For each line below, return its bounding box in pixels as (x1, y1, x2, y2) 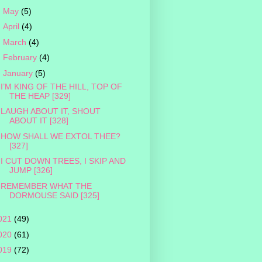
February (2, 53, 39, 63)
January (2, 68, 35, 78)
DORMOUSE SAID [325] (9, 190, 99, 200)
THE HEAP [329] (9, 91, 71, 101)
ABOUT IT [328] (9, 116, 68, 126)
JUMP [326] (9, 166, 53, 175)
